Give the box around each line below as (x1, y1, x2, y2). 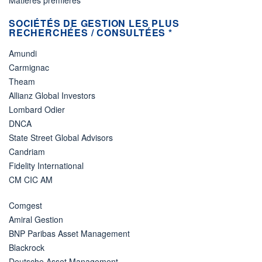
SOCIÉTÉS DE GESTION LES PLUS (9, 16, 180, 30)
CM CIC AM (9, 174, 53, 186)
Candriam (9, 146, 45, 158)
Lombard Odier (9, 104, 65, 116)
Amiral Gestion (9, 213, 63, 226)
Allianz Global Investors (9, 89, 95, 102)
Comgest (9, 199, 42, 212)
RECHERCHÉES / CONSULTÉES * (9, 26, 173, 40)
